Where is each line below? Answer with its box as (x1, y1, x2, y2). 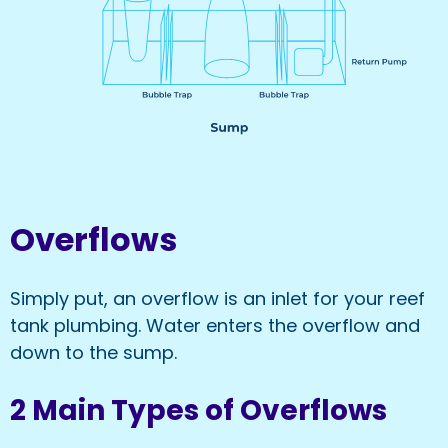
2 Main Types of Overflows (10, 391, 387, 431)
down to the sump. (10, 340, 177, 366)
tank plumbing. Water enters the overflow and (10, 313, 420, 339)
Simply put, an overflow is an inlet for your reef (10, 286, 425, 312)
